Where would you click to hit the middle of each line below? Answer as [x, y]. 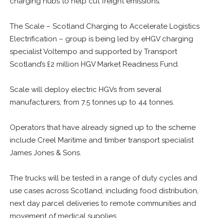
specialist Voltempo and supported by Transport [93, 52]
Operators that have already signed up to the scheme [103, 127]
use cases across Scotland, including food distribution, [104, 191]
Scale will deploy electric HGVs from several [86, 90]
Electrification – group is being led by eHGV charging [101, 39]
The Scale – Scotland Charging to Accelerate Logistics [105, 26]
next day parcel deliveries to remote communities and [103, 203]
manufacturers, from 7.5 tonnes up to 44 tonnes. [92, 102]
